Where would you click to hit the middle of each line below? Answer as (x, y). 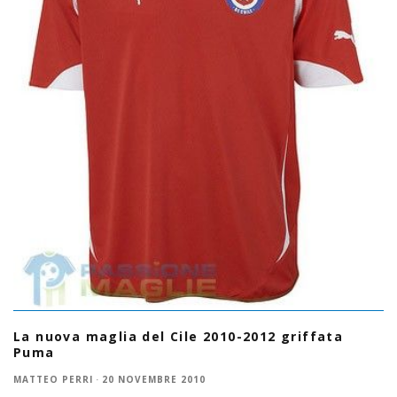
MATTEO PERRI (53, 379)
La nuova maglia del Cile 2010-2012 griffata (179, 336)
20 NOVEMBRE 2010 (154, 379)
